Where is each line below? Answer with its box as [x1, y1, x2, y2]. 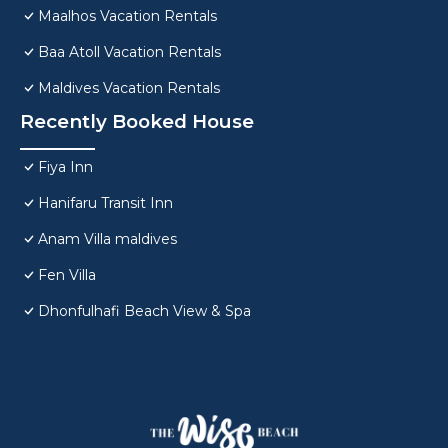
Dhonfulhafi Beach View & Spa [38, 302, 251, 321]
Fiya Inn [38, 158, 93, 177]
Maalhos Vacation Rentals [38, 7, 217, 26]
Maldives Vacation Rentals [38, 79, 220, 98]
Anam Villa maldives [38, 230, 177, 249]
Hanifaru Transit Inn [38, 194, 173, 213]
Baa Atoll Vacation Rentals [38, 43, 221, 62]
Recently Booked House [20, 110, 254, 134]
